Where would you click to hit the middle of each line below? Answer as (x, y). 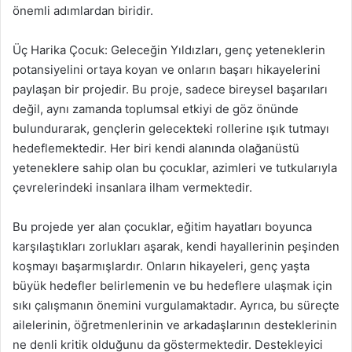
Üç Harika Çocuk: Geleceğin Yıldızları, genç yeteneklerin (169, 50)
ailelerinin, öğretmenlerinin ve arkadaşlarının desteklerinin (175, 325)
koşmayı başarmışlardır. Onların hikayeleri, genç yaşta (161, 266)
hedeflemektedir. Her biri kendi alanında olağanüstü (156, 148)
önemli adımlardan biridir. (83, 11)
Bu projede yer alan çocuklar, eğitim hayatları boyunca (162, 227)
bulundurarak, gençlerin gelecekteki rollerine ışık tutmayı (171, 128)
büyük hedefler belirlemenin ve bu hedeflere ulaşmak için (172, 286)
